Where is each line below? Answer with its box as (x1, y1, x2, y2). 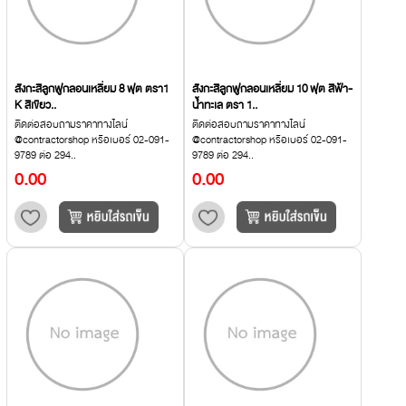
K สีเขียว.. (14, 96, 56, 113)
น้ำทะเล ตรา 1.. (192, 96, 257, 113)
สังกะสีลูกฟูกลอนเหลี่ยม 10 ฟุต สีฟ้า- (192, 80, 353, 97)
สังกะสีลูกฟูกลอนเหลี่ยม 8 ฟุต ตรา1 (14, 80, 169, 97)
